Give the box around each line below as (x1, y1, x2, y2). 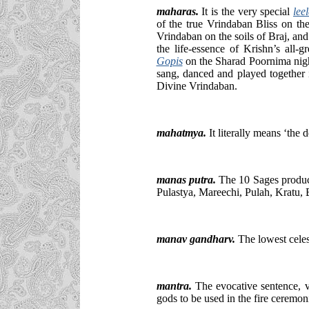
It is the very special (198, 5, 293, 17)
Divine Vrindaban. (156, 79, 237, 92)
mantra (156, 279, 189, 292)
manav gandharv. (156, 232, 235, 245)
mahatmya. (156, 126, 206, 139)
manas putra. (156, 173, 216, 186)
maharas (156, 5, 196, 17)
